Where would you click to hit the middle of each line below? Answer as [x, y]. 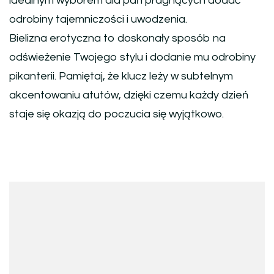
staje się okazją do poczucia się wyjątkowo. [117, 114]
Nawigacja [56, 195]
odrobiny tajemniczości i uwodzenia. [98, 20]
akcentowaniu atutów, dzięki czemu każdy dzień [129, 95]
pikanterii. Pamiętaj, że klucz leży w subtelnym [121, 76]
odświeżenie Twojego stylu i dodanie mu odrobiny [132, 57]
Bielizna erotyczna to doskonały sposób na [117, 39]
